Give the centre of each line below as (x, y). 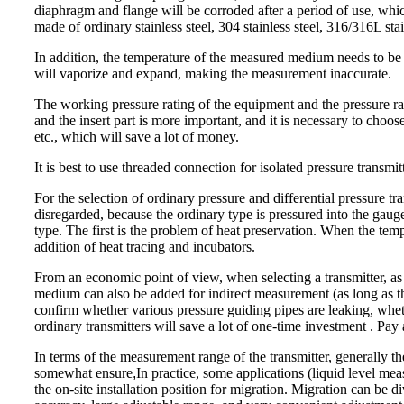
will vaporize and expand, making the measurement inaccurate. (213, 73)
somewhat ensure (83, 372)
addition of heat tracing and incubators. (145, 246)
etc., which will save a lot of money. (137, 136)
